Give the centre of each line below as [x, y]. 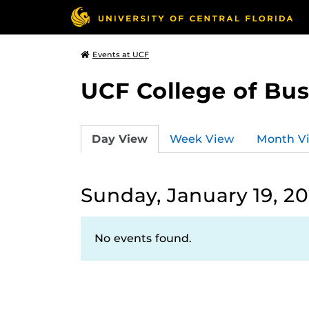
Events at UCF [121, 54]
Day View [120, 139]
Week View [202, 139]
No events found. [143, 238]
